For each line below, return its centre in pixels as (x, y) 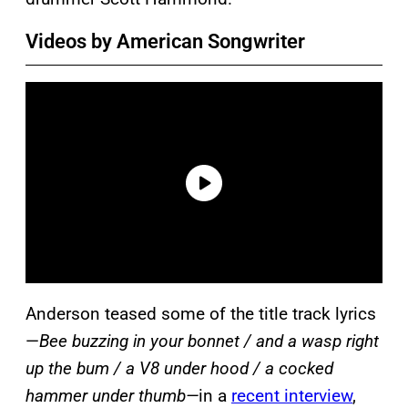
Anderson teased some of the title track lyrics (201, 314)
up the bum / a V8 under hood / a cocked (179, 369)
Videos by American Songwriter (165, 41)
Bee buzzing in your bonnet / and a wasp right (209, 342)
